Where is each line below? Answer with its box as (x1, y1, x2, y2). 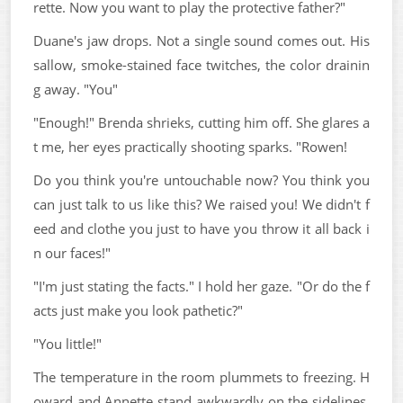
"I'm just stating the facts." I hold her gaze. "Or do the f (33, 276, 370, 295)
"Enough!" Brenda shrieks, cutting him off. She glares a (33, 112, 370, 131)
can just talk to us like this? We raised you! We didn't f (33, 194, 370, 213)
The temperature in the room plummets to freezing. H (33, 367, 370, 386)
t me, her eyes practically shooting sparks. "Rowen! (33, 137, 347, 156)
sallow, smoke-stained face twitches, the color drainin (33, 55, 370, 74)
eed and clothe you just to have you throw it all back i (33, 219, 370, 237)
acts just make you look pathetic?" (33, 300, 243, 319)
